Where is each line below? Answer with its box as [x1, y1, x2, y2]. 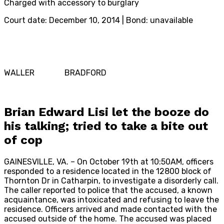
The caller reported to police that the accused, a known [4, 185, 212, 195]
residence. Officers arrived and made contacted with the [4, 204, 217, 214]
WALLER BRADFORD [4, 68, 106, 78]
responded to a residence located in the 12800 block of [4, 166, 211, 176]
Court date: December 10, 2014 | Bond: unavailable [4, 15, 193, 25]
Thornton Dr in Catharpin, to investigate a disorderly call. [4, 175, 218, 185]
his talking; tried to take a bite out [4, 119, 208, 133]
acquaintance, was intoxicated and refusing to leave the [4, 194, 219, 204]
